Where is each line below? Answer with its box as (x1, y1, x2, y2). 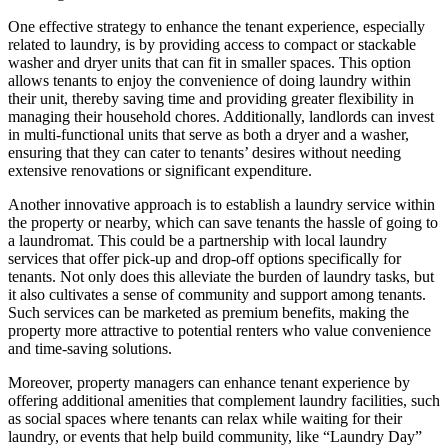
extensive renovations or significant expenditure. (8, 161, 312, 179)
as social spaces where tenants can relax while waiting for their (8, 409, 402, 427)
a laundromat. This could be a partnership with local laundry (8, 231, 387, 249)
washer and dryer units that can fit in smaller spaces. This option (8, 53, 411, 71)
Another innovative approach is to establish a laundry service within (8, 195, 435, 213)
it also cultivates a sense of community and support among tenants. (8, 285, 426, 303)
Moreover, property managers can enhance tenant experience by (8, 373, 410, 391)
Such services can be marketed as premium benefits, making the (8, 303, 409, 321)
